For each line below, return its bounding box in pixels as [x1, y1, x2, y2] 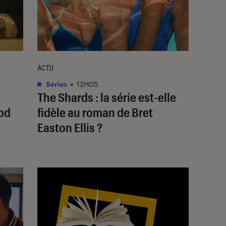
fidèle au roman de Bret [37, 104, 153, 120]
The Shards [37, 89, 93, 104]
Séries [44, 79, 67, 88]
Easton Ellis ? [37, 120, 102, 135]
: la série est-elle [93, 89, 176, 104]
